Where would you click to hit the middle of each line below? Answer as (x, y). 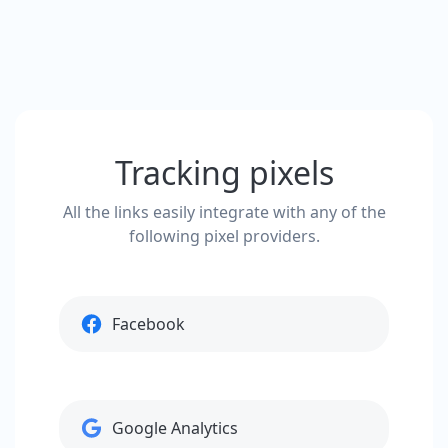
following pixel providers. (224, 236)
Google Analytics (175, 428)
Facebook (148, 324)
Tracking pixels (224, 172)
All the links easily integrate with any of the (224, 212)
